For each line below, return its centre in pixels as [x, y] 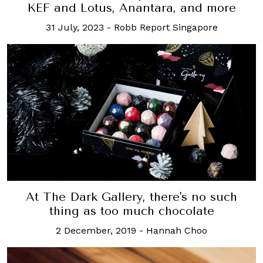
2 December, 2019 [96, 230]
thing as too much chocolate [131, 211]
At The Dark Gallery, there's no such [131, 197]
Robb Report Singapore [166, 27]
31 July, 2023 [75, 27]
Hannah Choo [177, 230]
